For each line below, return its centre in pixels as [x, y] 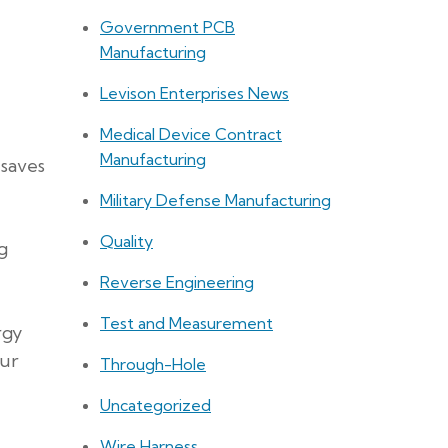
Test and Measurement [186, 323]
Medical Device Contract [191, 134]
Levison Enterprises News [194, 93]
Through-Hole [153, 364]
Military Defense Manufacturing [215, 200]
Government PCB [167, 27]
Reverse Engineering [177, 282]
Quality [126, 241]
